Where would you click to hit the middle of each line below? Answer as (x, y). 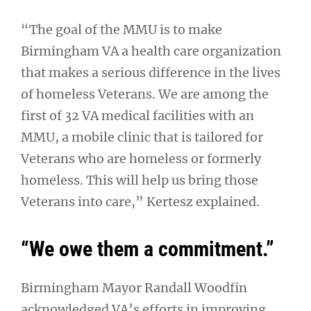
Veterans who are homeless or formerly (141, 158)
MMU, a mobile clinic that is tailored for (142, 137)
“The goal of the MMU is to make (121, 29)
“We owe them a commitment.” (148, 249)
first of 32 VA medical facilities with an (137, 115)
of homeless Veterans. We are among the (145, 94)
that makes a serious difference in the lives (151, 72)
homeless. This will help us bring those (140, 180)
